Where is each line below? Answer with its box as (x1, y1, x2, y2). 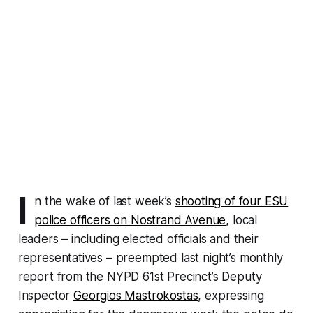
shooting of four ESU (175, 194, 289, 208)
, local (226, 212, 258, 227)
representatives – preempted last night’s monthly (17, 250, 283, 265)
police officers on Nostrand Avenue (34, 212, 226, 227)
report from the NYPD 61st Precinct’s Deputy (17, 269, 262, 284)
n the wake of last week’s (34, 194, 175, 208)
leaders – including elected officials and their (17, 231, 259, 246)
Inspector (17, 288, 74, 303)
